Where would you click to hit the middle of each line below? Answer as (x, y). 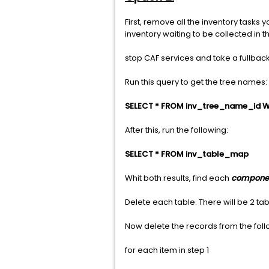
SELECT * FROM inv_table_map (187, 154)
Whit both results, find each (178, 178)
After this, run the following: (177, 130)
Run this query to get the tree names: (196, 82)
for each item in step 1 (167, 250)
